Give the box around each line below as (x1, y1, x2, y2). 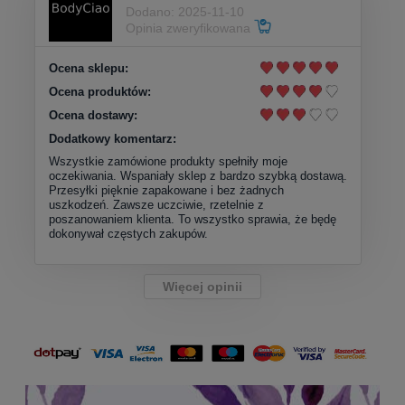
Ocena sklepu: (49, 61, 128, 75)
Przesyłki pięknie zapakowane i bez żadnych (49, 183, 284, 197)
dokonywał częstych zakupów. (49, 226, 208, 240)
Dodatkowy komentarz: (49, 131, 176, 146)
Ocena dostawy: (49, 108, 137, 122)
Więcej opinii (163, 278, 242, 294)
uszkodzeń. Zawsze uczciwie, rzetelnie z (49, 197, 264, 212)
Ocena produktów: (49, 84, 151, 99)
